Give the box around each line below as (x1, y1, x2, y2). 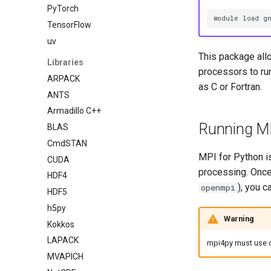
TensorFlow (47, 19, 91, 30)
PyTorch (47, 4, 79, 13)
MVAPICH (47, 252, 83, 261)
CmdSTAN (47, 138, 87, 148)
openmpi (201, 182, 235, 194)
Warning (223, 214, 254, 223)
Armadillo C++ (47, 106, 101, 116)
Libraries (47, 57, 83, 67)
